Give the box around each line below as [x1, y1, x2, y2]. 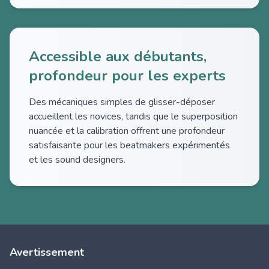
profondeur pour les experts [29, 66, 226, 85]
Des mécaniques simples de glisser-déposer [29, 95, 215, 109]
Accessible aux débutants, [29, 47, 207, 66]
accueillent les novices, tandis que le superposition [29, 110, 238, 123]
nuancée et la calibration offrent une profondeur [29, 124, 225, 138]
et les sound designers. [29, 153, 125, 166]
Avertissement [10, 245, 84, 259]
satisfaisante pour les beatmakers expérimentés [29, 139, 230, 152]
